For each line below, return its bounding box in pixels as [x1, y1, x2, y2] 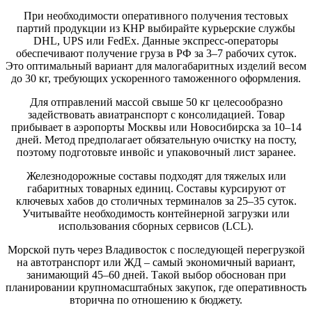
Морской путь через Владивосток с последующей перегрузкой [7, 243, 305, 256]
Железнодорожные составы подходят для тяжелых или [26, 169, 286, 182]
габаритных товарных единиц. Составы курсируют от [26, 182, 286, 194]
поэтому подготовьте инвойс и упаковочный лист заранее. [16, 146, 296, 158]
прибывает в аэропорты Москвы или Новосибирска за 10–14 [10, 120, 302, 133]
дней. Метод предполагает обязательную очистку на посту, [15, 133, 297, 146]
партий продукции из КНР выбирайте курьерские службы [17, 22, 295, 34]
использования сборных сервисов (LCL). [58, 219, 253, 232]
